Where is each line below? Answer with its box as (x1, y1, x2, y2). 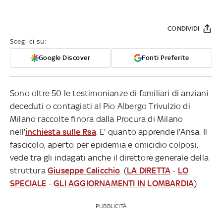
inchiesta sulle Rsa (25, 126, 96, 137)
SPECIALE (10, 178, 47, 188)
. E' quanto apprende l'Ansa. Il (96, 126, 208, 137)
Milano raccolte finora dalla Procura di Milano (10, 113, 183, 124)
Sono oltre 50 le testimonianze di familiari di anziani (10, 88, 209, 98)
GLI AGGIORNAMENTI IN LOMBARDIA (54, 178, 194, 188)
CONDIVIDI (167, 24, 199, 32)
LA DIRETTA (127, 165, 171, 175)
